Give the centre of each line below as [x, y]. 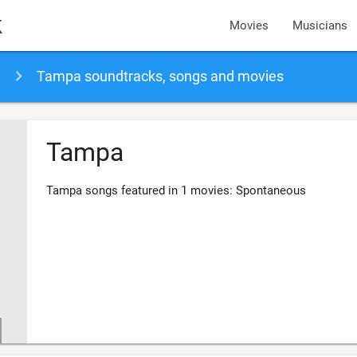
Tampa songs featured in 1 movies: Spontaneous [176, 191]
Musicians [320, 25]
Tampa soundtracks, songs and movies [160, 76]
